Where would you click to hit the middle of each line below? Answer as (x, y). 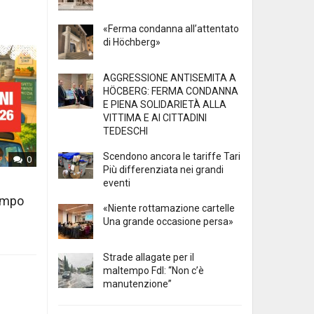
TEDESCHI (125, 131)
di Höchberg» (132, 42)
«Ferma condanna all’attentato (171, 29)
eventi (117, 183)
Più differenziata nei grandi (163, 170)
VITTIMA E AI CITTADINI (155, 118)
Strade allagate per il (149, 258)
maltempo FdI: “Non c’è (153, 271)
